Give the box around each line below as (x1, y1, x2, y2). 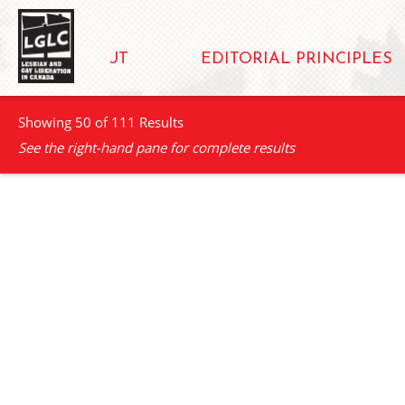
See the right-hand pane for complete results (18, 138, 295, 156)
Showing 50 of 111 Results (18, 113, 184, 131)
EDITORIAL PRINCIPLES (201, 51, 392, 68)
